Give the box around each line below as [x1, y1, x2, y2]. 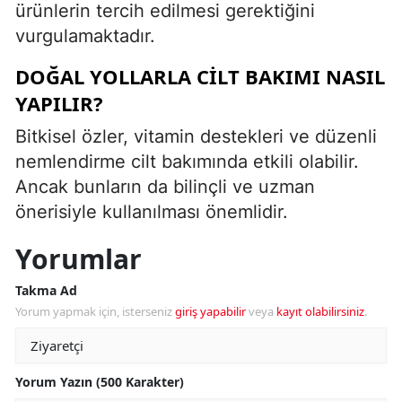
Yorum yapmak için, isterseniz [15, 302, 175, 319]
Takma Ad [15, 281, 77, 299]
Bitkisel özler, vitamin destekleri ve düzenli [15, 125, 377, 147]
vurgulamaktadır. [15, 24, 155, 47]
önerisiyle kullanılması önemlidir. [15, 200, 288, 223]
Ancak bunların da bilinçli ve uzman [15, 175, 315, 197]
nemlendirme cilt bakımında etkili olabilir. [15, 150, 359, 172]
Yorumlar [15, 240, 142, 277]
